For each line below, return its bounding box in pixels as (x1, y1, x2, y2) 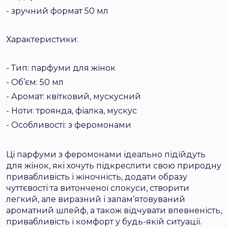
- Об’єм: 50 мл (6, 77, 64, 87)
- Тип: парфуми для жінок (6, 63, 116, 73)
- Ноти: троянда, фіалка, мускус (6, 106, 137, 116)
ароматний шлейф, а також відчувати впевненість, (6, 206, 222, 215)
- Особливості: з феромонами (6, 120, 131, 130)
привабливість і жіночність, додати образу (6, 172, 187, 182)
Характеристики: (6, 35, 78, 44)
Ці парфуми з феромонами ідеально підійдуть (6, 150, 206, 159)
